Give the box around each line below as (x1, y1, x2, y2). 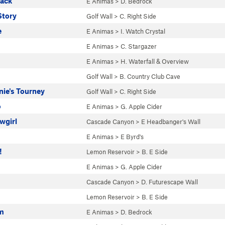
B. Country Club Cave (120, 72, 180, 80)
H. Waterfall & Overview (121, 57, 189, 65)
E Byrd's (121, 133, 144, 141)
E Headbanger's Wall (141, 118, 200, 126)
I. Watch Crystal (121, 27, 165, 35)
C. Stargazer (121, 42, 157, 50)
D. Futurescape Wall (141, 178, 198, 186)
